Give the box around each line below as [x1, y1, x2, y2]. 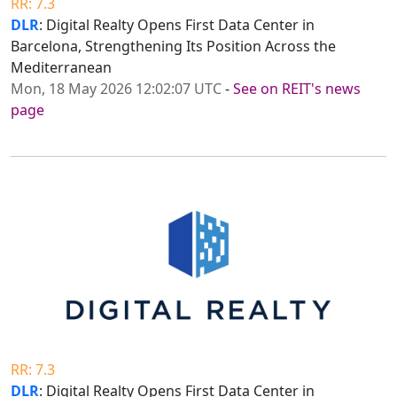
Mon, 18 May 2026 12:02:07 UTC [11, 79, 222, 99]
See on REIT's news [233, 79, 361, 99]
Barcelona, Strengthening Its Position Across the [11, 36, 336, 57]
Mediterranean [11, 58, 112, 78]
